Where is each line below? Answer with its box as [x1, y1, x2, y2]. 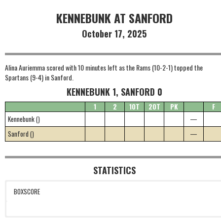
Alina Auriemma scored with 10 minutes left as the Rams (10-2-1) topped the [5, 62, 203, 73]
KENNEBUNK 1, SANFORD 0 [66, 85, 162, 99]
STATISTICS [93, 164, 136, 177]
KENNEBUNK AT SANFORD [56, 9, 173, 27]
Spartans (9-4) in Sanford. [5, 72, 74, 83]
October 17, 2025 [82, 27, 147, 40]
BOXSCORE [14, 186, 40, 197]
